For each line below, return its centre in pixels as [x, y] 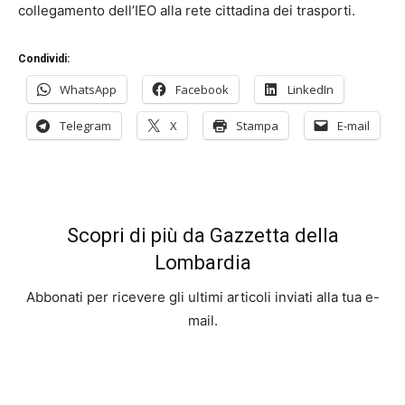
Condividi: [44, 59]
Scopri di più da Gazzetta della [202, 236]
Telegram [85, 126]
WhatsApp [88, 90]
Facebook [202, 90]
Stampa [257, 126]
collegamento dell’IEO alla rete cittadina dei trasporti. [187, 11]
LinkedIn [311, 90]
